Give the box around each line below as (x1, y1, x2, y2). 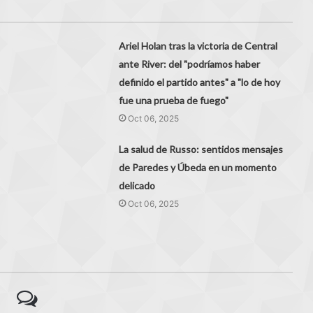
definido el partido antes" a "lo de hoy (119, 76, 281, 89)
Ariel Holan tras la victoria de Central (119, 40, 278, 52)
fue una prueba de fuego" (119, 94, 229, 107)
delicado (119, 180, 156, 192)
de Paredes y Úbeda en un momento (119, 161, 277, 174)
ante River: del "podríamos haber (119, 58, 261, 71)
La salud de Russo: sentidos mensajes (119, 143, 284, 156)
